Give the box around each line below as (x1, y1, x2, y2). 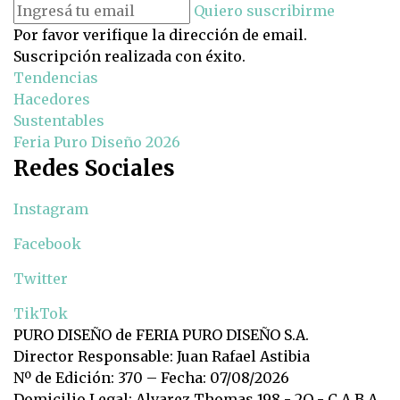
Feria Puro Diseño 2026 (13, 133, 180, 152)
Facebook (13, 235, 81, 254)
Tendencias (13, 69, 98, 87)
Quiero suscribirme (194, 2, 335, 21)
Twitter (13, 270, 68, 288)
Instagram (13, 200, 88, 219)
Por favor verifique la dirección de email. (13, 26, 307, 45)
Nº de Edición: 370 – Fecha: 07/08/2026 (13, 369, 289, 387)
